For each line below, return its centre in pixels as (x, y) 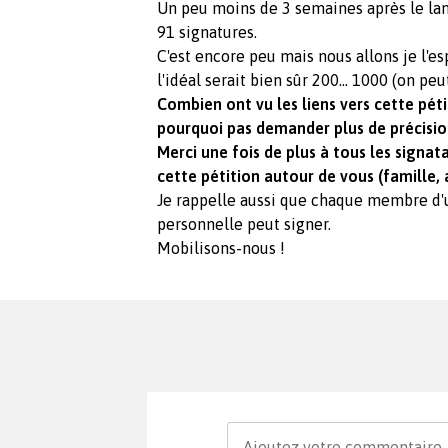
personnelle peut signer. (244, 223)
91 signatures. (207, 31)
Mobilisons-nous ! (221, 247)
